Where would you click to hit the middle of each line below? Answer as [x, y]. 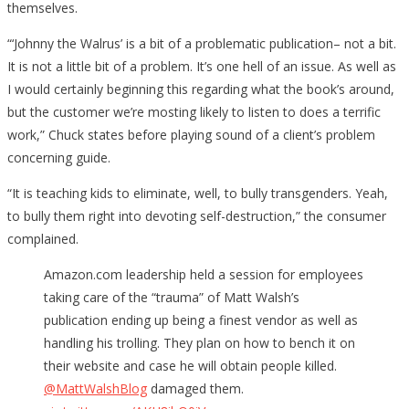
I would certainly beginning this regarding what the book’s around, [201, 89]
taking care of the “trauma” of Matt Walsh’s [172, 297]
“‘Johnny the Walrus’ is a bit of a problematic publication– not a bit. [202, 43]
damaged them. [195, 388]
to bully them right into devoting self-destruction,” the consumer [197, 215]
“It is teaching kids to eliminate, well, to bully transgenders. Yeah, [198, 193]
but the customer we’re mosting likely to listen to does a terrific [194, 111]
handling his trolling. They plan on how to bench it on [199, 342]
